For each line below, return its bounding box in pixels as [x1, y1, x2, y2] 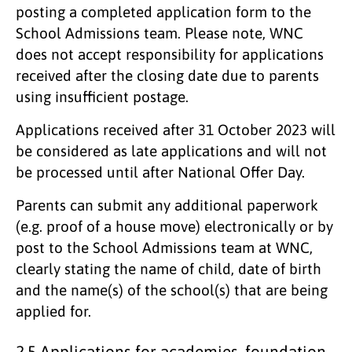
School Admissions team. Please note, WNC [16, 24, 303, 42]
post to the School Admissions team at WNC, [16, 238, 313, 256]
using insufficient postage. [16, 87, 189, 105]
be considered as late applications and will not [16, 141, 327, 159]
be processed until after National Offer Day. [16, 163, 305, 181]
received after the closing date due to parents [16, 66, 319, 84]
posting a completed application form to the [16, 2, 311, 20]
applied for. [16, 302, 91, 320]
